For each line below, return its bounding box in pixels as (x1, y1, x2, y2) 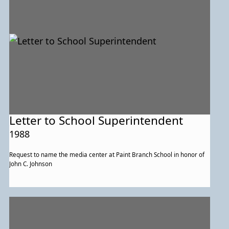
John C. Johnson (9, 160, 53, 168)
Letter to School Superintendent (9, 112, 184, 129)
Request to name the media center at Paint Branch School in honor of (9, 151, 205, 159)
